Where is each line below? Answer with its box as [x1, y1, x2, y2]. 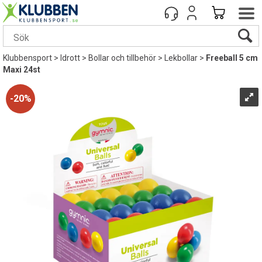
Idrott [60, 53, 80, 63]
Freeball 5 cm [206, 53, 258, 63]
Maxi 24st [3, 65, 40, 74]
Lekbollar [164, 53, 198, 63]
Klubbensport [3, 53, 52, 63]
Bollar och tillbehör [88, 53, 156, 63]
